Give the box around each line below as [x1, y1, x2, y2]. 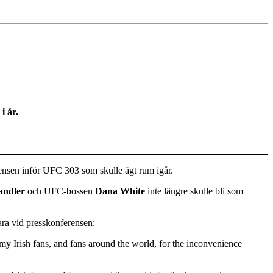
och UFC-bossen [27, 186, 95, 197]
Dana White [95, 186, 147, 197]
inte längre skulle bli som [147, 186, 243, 197]
